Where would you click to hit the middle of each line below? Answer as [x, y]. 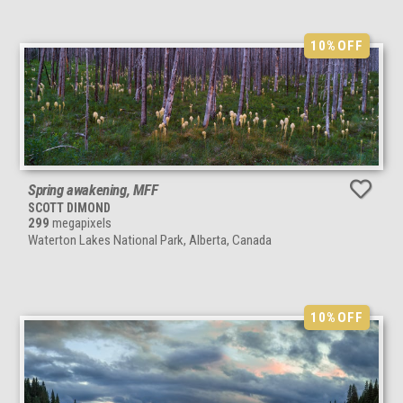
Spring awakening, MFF [93, 190]
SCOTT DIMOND [69, 208]
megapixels [81, 224]
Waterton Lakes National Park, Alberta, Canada [150, 241]
